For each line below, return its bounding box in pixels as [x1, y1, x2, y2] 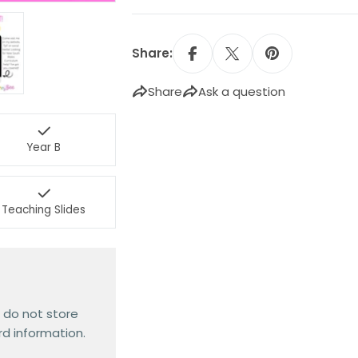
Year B [26, 140, 62, 155]
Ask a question [197, 83, 285, 100]
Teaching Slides [2, 202, 86, 217]
